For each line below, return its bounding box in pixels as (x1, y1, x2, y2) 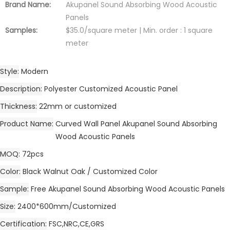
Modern (21, 66, 48, 76)
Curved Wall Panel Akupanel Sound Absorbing (55, 118, 217, 129)
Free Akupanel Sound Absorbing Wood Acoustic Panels (31, 183, 225, 194)
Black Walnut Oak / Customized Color (23, 166, 158, 177)
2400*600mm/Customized (17, 201, 116, 212)
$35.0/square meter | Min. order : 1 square (66, 25, 213, 35)
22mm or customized (39, 101, 117, 111)
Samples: (5, 25, 37, 35)
